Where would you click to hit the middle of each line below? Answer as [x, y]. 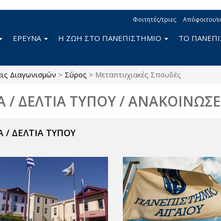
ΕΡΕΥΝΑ [28, 38]
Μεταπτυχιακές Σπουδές [138, 74]
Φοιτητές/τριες [154, 19]
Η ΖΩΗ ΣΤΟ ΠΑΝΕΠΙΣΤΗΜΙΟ [111, 38]
